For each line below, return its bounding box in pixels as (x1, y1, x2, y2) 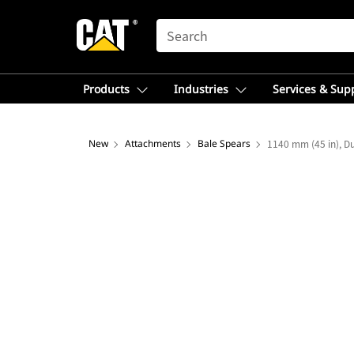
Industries (174, 81, 228, 96)
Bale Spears (198, 137, 250, 150)
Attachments (125, 137, 181, 150)
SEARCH (156, 20, 201, 32)
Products (83, 81, 130, 96)
